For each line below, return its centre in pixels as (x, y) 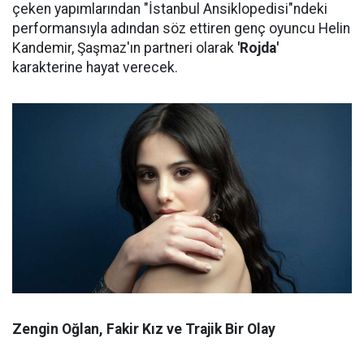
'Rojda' (258, 48)
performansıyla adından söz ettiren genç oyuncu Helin (181, 28)
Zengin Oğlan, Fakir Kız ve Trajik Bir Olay (144, 329)
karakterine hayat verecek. (95, 67)
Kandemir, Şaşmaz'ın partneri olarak (125, 48)
